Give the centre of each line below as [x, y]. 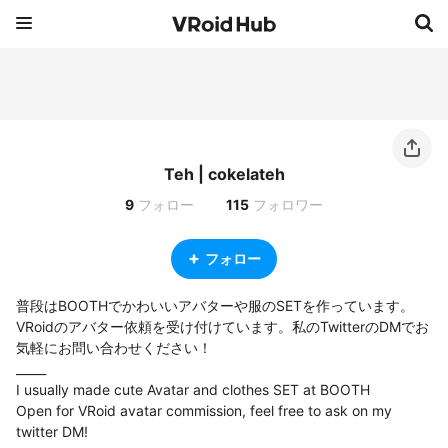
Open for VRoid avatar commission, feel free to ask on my [204, 410]
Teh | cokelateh [224, 174]
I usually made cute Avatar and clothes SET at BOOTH [193, 389]
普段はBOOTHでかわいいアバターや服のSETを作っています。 [215, 305]
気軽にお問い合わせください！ [114, 347]
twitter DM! [52, 431]
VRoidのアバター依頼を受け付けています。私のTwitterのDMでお [222, 326]
